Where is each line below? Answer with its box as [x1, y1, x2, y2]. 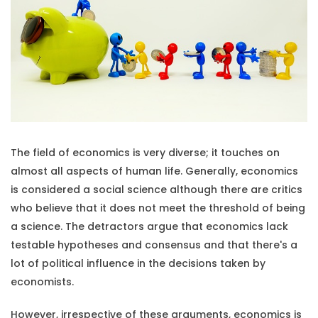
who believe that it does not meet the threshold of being [11, 201, 305, 216]
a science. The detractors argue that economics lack [11, 219, 288, 234]
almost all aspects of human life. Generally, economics [11, 164, 298, 179]
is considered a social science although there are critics [11, 182, 302, 197]
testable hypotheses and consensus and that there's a [11, 238, 297, 253]
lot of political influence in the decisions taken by [11, 256, 265, 271]
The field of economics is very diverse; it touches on [11, 146, 280, 160]
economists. [11, 275, 74, 290]
